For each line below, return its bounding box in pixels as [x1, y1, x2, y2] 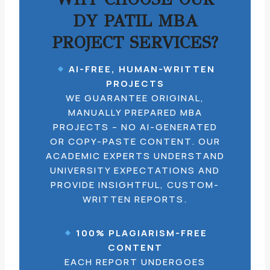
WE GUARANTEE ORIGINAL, [66, 92, 204, 104]
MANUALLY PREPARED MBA [67, 106, 202, 119]
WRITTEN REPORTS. [83, 193, 187, 206]
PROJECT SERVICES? [52, 32, 218, 53]
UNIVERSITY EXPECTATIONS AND [50, 164, 220, 177]
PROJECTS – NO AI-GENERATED [52, 121, 218, 133]
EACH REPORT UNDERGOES [64, 256, 206, 268]
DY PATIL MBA [72, 10, 198, 31]
